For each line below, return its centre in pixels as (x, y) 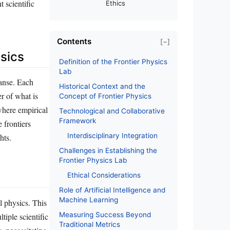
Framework (78, 121)
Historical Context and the (102, 87)
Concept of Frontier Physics (105, 96)
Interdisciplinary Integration (112, 136)
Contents (74, 42)
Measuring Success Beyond (105, 215)
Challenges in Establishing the (108, 151)
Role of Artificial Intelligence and (112, 190)
